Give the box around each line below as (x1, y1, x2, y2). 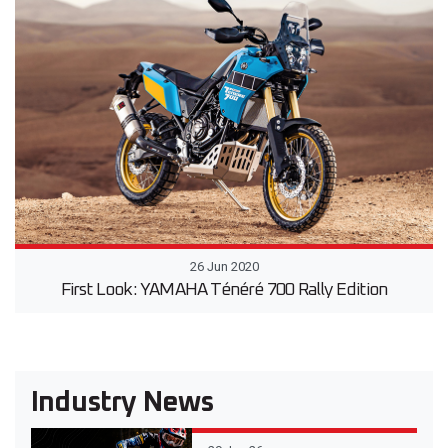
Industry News (31, 389, 214, 418)
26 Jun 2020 (189, 259, 259, 275)
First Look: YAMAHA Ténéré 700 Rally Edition (60, 281, 388, 300)
